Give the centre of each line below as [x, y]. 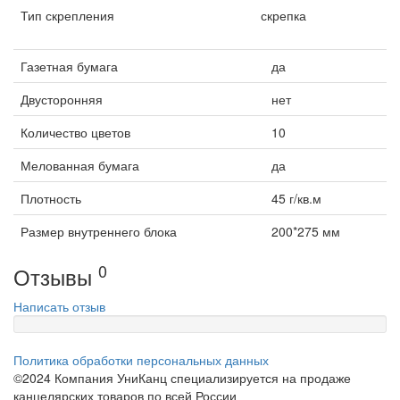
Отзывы [56, 276]
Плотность [51, 198]
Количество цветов [75, 132]
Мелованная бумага [80, 165]
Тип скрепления [67, 15]
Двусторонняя [62, 99]
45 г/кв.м [296, 198]
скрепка [283, 15]
